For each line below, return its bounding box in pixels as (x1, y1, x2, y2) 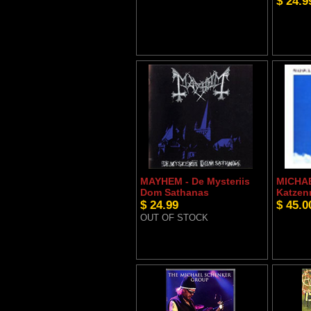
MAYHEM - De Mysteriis (140, 176, 250, 187)
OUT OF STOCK (140, 212, 208, 224)
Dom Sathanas (140, 187, 209, 199)
